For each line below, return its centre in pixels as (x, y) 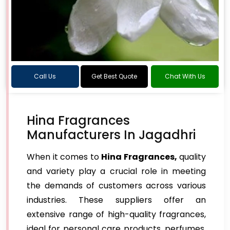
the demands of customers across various (116, 186)
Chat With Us (185, 76)
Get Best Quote (114, 76)
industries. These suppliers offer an (116, 200)
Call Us (45, 76)
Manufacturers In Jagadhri (111, 135)
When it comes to (64, 157)
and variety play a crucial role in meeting (116, 171)
